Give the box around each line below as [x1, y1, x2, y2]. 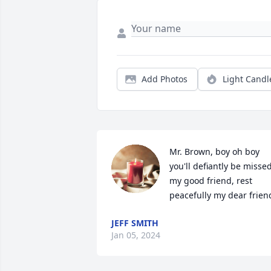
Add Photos [142, 73, 188, 85]
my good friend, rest [169, 175, 252, 187]
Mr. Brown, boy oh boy [169, 146, 260, 158]
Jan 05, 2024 [111, 229, 160, 241]
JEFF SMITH [111, 217, 158, 229]
